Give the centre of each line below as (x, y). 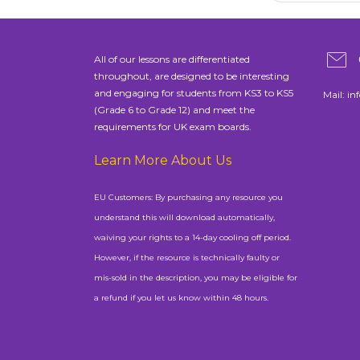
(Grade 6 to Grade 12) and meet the (174, 109)
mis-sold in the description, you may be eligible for (196, 277)
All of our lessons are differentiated (172, 59)
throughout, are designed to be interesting (192, 76)
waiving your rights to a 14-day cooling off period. (192, 237)
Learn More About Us (163, 160)
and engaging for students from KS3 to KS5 (194, 92)
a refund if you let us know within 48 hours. (181, 297)
